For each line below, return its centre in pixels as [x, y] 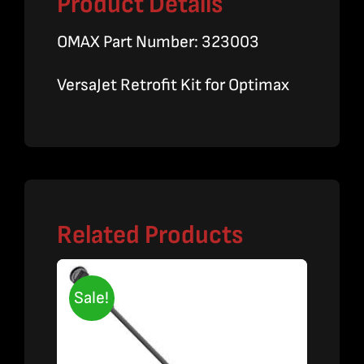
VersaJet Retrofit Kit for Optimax [173, 85]
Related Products [149, 236]
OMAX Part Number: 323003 [158, 42]
